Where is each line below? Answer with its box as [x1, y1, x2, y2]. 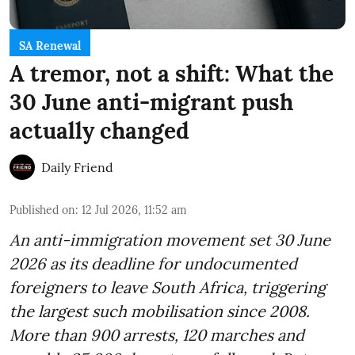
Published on [10, 203, 75, 218]
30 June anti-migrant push [10, 88, 293, 117]
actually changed [10, 116, 189, 146]
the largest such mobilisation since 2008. [10, 301, 310, 322]
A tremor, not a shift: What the [10, 59, 334, 89]
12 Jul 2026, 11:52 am [82, 203, 187, 218]
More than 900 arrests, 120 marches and [10, 325, 304, 345]
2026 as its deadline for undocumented [10, 254, 297, 274]
